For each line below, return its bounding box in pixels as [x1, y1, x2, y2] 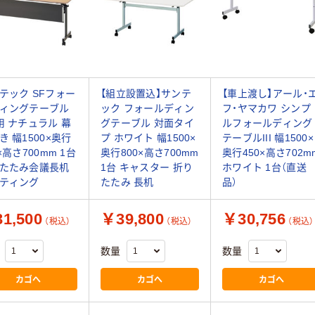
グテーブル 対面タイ [101, 117, 194, 129]
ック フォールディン [101, 103, 194, 115]
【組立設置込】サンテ [101, 88, 191, 100]
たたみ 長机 [101, 176, 154, 188]
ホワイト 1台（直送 [222, 162, 307, 174]
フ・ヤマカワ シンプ [222, 103, 311, 115]
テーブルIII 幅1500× [222, 132, 314, 144]
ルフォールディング [222, 117, 313, 129]
